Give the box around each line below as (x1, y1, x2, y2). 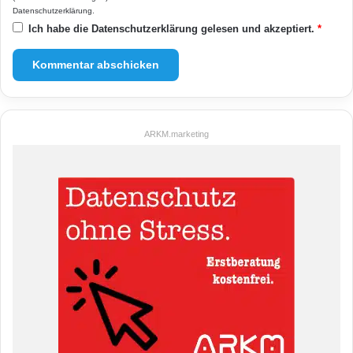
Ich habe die (28, 22, 91, 35)
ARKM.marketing (144, 128, 209, 139)
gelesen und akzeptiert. (201, 22, 314, 35)
